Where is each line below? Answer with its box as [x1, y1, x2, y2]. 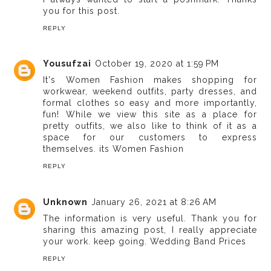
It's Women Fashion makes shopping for [43, 75, 257, 85]
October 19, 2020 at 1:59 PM [95, 59, 220, 69]
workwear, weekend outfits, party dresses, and [43, 87, 257, 97]
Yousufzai [43, 59, 92, 69]
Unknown [43, 197, 88, 207]
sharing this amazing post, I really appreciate [43, 224, 257, 235]
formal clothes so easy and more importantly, [43, 98, 257, 108]
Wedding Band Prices [150, 236, 247, 246]
